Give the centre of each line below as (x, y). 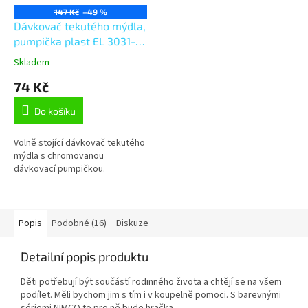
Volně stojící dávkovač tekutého (79, 143)
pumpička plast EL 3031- (75, 41)
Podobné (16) (79, 223)
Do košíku (55, 111)
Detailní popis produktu (85, 256)
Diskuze (132, 223)
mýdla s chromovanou (59, 156)
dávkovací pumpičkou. (59, 169)
